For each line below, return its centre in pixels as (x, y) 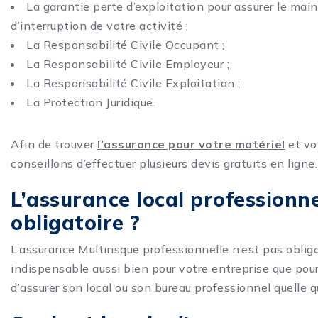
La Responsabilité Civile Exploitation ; (133, 83)
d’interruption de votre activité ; (99, 26)
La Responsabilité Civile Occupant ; (126, 45)
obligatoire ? (76, 223)
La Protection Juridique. (91, 103)
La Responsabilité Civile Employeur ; (128, 64)
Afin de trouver (54, 144)
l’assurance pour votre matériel (191, 144)
